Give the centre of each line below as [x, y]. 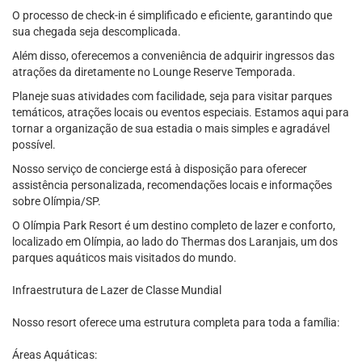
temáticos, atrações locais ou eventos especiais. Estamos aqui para [181, 112]
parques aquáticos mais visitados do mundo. [124, 258]
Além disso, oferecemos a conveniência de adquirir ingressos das [173, 56]
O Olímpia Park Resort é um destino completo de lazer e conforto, [174, 225]
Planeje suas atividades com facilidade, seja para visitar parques [172, 96]
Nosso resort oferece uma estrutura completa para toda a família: [176, 322]
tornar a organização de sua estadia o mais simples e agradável [171, 128]
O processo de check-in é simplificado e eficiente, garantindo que [172, 15]
